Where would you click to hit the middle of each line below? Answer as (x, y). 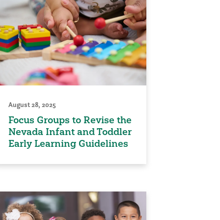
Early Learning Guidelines (68, 144)
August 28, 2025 (32, 105)
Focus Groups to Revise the (70, 120)
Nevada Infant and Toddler (70, 132)
